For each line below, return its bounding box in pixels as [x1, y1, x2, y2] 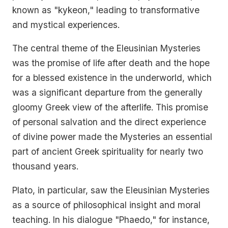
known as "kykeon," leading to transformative [12, 4, 199, 15]
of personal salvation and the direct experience [12, 117, 206, 128]
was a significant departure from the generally [12, 87, 203, 98]
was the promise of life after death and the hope [12, 58, 210, 69]
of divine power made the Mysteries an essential [12, 131, 212, 142]
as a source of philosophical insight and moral [12, 199, 201, 210]
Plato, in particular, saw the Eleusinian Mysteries [12, 184, 210, 195]
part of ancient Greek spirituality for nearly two [12, 146, 203, 157]
